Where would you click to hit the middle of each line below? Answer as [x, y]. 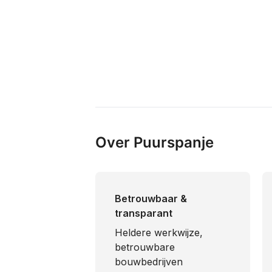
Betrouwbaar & [151, 199]
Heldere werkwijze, [159, 233]
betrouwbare [145, 247]
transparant [144, 213]
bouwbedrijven [149, 262]
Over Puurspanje [155, 142]
